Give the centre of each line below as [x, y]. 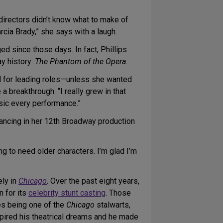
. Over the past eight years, [93, 181]
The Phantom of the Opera [80, 62]
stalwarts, [112, 205]
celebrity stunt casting [67, 193]
